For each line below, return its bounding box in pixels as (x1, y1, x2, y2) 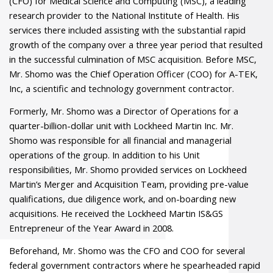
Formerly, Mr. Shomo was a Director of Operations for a (9, 105, 238, 117)
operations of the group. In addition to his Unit (9, 149, 200, 161)
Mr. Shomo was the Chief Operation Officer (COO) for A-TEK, (9, 68, 258, 80)
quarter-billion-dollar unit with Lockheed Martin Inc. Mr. (9, 119, 233, 132)
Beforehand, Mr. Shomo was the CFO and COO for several (9, 244, 245, 257)
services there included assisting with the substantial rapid (9, 24, 246, 36)
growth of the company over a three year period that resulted (9, 38, 263, 51)
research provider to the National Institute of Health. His (9, 9, 239, 21)
